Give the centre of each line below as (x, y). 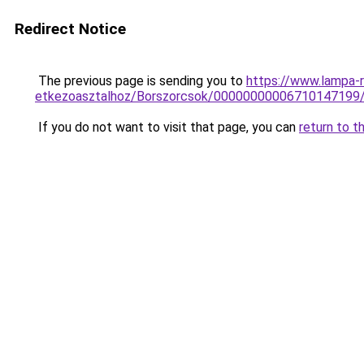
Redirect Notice (70, 29)
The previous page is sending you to (141, 81)
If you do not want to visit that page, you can (167, 127)
